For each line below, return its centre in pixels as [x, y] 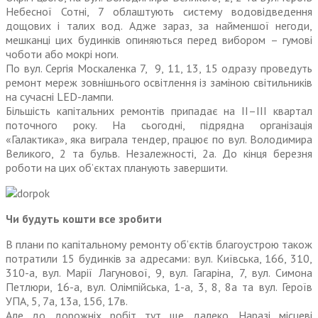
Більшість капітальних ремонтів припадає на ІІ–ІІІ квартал [159, 111]
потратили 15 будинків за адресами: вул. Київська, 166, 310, [159, 259]
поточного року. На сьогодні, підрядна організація [159, 125]
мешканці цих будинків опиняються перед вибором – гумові [159, 40]
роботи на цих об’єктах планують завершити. [117, 168]
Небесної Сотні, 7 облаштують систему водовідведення [159, 12]
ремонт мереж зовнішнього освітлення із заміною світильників [159, 83]
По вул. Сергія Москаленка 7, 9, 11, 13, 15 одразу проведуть [159, 68]
